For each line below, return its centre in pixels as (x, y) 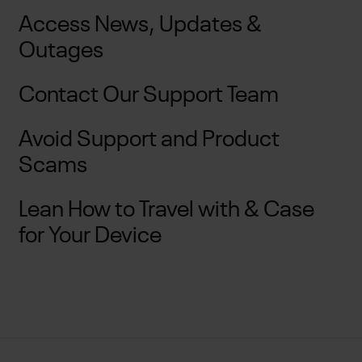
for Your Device (90, 236)
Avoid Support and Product (149, 140)
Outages (61, 52)
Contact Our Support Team (148, 95)
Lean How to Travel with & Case (166, 210)
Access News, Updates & (140, 26)
